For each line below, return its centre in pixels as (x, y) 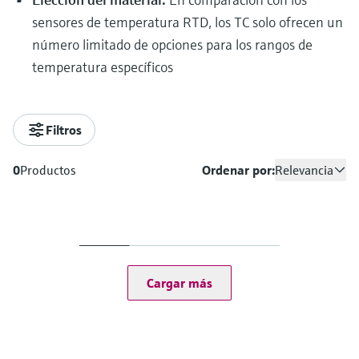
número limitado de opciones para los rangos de (172, 44)
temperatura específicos (103, 67)
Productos (48, 170)
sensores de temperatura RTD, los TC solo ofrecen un (188, 22)
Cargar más (179, 283)
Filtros (64, 130)
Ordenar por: (238, 170)
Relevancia (304, 170)
